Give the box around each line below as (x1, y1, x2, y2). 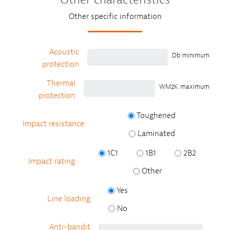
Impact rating (28, 156, 75, 167)
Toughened (137, 110, 176, 121)
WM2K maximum (159, 82, 209, 91)
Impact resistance (22, 119, 84, 129)
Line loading (47, 194, 90, 204)
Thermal (46, 78, 75, 89)
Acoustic (49, 47, 79, 57)
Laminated (137, 128, 175, 139)
